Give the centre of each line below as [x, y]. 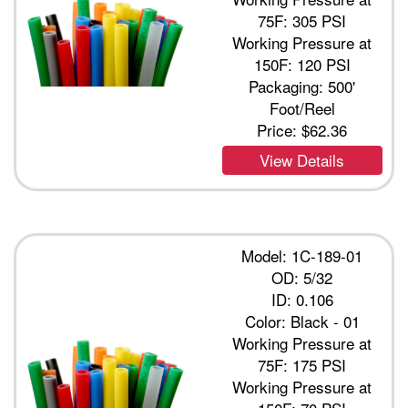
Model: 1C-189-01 [302, 256]
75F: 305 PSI [302, 21]
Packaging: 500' [302, 87]
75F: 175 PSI [302, 365]
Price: [280, 130]
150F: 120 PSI [302, 65]
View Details [302, 160]
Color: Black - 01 [302, 321]
